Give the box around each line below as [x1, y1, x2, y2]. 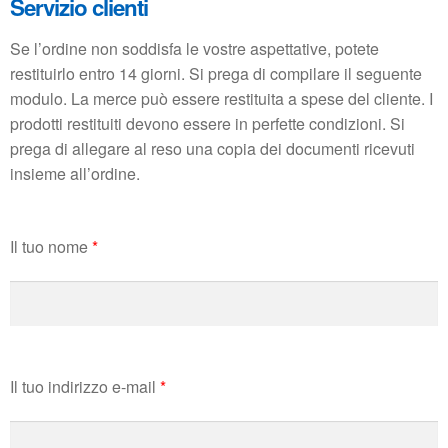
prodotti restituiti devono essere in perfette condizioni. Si [10, 112, 405, 135]
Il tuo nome [10, 234, 92, 258]
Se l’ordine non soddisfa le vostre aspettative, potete [10, 37, 379, 60]
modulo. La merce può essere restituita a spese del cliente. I [10, 87, 433, 110]
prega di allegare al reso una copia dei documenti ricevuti [10, 137, 415, 160]
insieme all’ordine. [10, 162, 140, 185]
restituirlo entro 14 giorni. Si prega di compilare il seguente [10, 62, 422, 85]
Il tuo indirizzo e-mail [10, 374, 160, 398]
